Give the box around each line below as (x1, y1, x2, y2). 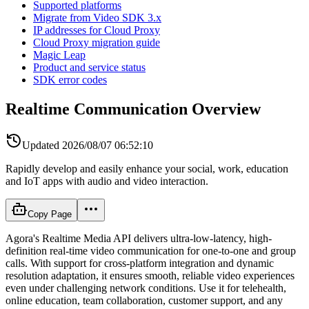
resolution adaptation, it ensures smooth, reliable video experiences (6, 269, 295, 281)
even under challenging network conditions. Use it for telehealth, (6, 281, 286, 294)
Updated (22, 139, 59, 151)
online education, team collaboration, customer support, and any (6, 294, 283, 306)
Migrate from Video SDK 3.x (33, 12, 161, 23)
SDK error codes (33, 74, 107, 86)
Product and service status (33, 61, 146, 73)
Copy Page (28, 208, 72, 219)
